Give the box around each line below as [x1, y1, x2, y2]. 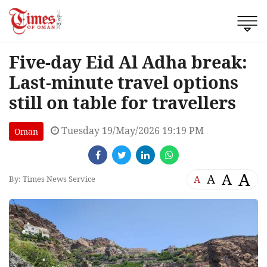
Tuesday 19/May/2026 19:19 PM [59, 123, 204, 137]
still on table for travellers [9, 90, 236, 114]
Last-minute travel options [9, 70, 238, 94]
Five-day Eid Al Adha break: [9, 49, 247, 73]
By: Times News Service [9, 173, 95, 185]
